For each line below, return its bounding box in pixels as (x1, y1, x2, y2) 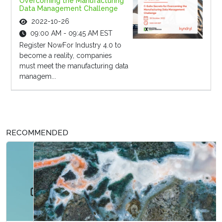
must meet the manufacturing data (19, 62, 128, 70)
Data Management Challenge (19, 4, 118, 13)
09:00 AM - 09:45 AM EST (30, 29, 112, 38)
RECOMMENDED (6, 128, 68, 138)
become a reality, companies (19, 52, 112, 60)
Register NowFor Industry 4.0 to (19, 41, 121, 50)
